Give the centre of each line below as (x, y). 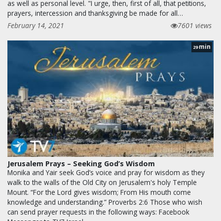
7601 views (195, 26)
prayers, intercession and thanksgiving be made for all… (95, 13)
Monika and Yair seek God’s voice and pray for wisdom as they (106, 172)
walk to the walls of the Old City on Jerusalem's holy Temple (102, 182)
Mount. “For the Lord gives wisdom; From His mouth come (99, 192)
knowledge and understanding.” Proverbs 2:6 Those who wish (105, 202)
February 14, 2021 (36, 26)
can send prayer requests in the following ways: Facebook (98, 212)
